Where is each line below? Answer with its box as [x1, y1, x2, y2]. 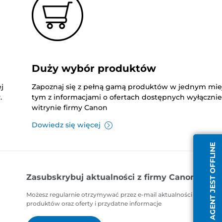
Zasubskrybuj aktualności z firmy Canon [26, 172, 196, 182]
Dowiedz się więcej [31, 120, 101, 130]
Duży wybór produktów [31, 62, 156, 75]
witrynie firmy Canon [31, 103, 108, 112]
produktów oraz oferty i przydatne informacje [26, 200, 162, 208]
